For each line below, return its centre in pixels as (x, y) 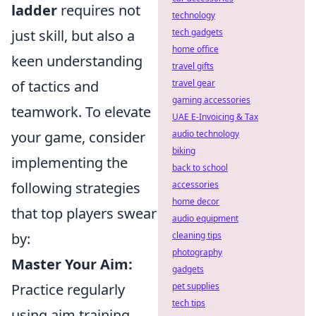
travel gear (194, 83)
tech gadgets (197, 32)
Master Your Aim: (72, 264)
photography (197, 252)
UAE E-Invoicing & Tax (215, 117)
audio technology (206, 134)
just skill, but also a (73, 36)
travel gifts (193, 66)
